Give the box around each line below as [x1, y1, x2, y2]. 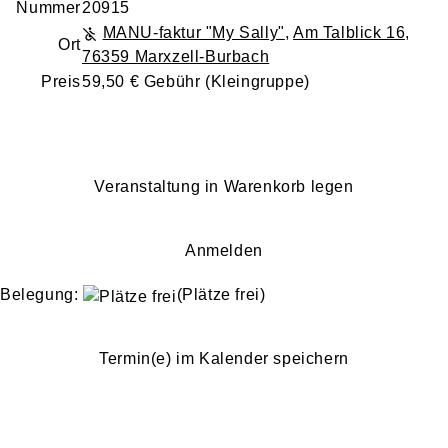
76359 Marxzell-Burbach [82, 48, 270, 65]
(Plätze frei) [176, 286, 266, 303]
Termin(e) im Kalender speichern [99, 350, 349, 367]
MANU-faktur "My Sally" [102, 24, 285, 41]
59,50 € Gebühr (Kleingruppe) [82, 73, 310, 90]
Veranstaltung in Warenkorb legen [94, 178, 354, 195]
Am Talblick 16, [293, 24, 411, 41]
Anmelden [185, 242, 263, 259]
